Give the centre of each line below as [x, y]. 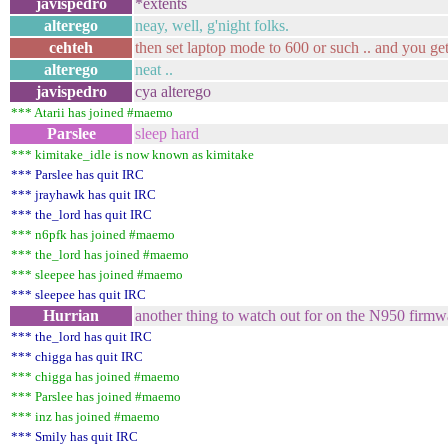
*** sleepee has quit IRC [78, 294]
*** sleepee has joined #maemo [97, 274]
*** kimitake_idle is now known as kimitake [132, 154]
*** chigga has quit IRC [77, 356]
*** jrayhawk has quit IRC [83, 194]
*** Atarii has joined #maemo [92, 112]
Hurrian [71, 315]
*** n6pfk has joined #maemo [93, 234]
